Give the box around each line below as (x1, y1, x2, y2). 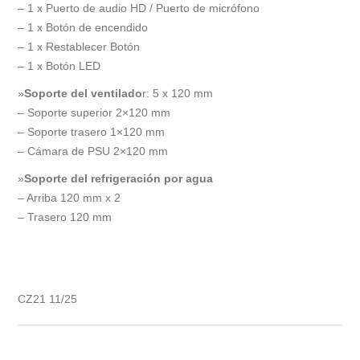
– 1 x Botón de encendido (18, 21, 149, 35)
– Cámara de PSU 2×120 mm (18, 145, 169, 158)
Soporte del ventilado (24, 87, 143, 100)
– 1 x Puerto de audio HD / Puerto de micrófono (18, 2, 260, 15)
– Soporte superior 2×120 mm (18, 106, 171, 120)
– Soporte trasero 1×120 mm (18, 125, 166, 139)
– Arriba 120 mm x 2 (18, 191, 121, 205)
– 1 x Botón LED (18, 59, 101, 73)
